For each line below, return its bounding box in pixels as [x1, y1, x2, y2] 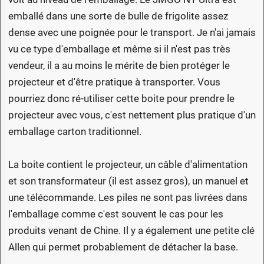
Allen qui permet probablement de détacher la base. [8, 240, 238, 253]
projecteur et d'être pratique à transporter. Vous [8, 75, 220, 88]
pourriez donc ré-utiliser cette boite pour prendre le [8, 92, 235, 104]
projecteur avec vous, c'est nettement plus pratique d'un [8, 108, 256, 121]
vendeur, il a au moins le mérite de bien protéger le [8, 59, 230, 71]
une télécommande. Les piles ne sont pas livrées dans [8, 191, 247, 203]
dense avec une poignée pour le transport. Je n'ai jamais [8, 26, 256, 38]
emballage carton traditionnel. [8, 125, 141, 137]
